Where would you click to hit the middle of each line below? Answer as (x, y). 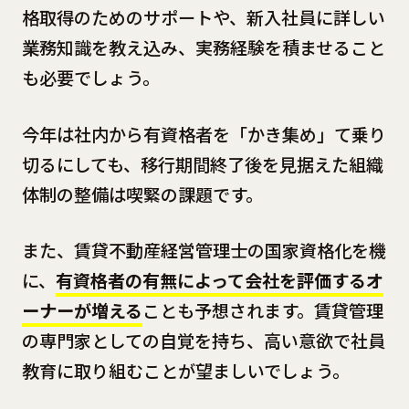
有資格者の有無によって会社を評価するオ (219, 281)
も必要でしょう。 (90, 78)
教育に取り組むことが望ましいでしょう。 (185, 371)
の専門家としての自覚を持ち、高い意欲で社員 (203, 341)
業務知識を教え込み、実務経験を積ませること (203, 48)
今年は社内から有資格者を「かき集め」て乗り (204, 134)
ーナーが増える (82, 311)
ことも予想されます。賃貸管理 (262, 311)
